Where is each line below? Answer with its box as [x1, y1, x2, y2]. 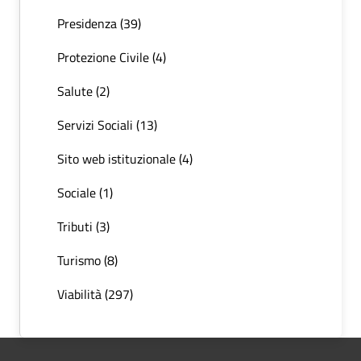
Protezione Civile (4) [57, 48, 166, 68]
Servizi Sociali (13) [57, 115, 157, 135]
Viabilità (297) [57, 284, 133, 305]
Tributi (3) [57, 217, 110, 237]
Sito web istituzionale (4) [57, 149, 193, 169]
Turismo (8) [57, 251, 118, 271]
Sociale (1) [57, 183, 113, 203]
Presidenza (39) [57, 14, 141, 34]
